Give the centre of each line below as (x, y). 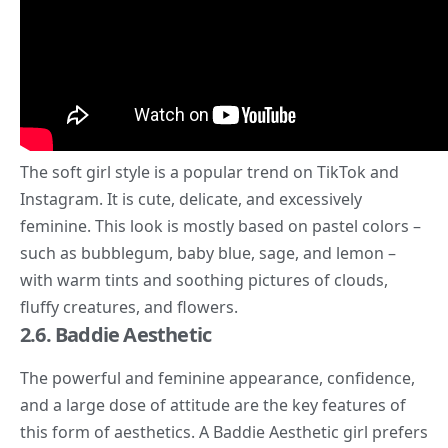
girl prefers (383, 432)
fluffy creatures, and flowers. (129, 307)
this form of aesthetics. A (116, 432)
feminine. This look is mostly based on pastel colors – (220, 226)
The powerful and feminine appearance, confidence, (217, 378)
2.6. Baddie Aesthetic (116, 335)
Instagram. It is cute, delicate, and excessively (191, 199)
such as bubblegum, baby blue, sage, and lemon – (208, 253)
